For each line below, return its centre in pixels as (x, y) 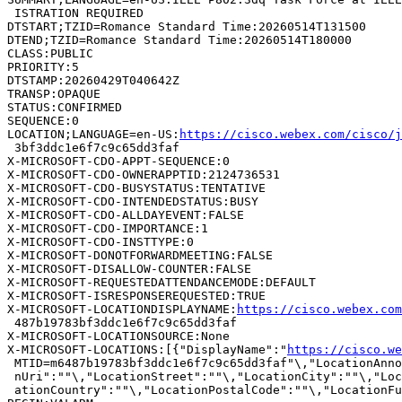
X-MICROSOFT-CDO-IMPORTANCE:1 (108, 228)
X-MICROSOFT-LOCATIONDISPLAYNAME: (122, 309)
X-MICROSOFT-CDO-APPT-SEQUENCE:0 (118, 161)
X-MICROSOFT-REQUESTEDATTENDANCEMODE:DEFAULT (162, 282)
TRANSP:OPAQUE (54, 93)
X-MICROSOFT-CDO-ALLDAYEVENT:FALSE (126, 214)
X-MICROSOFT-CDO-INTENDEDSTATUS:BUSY (133, 201)
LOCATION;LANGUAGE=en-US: (93, 134)
